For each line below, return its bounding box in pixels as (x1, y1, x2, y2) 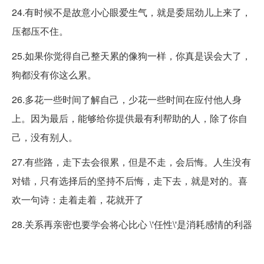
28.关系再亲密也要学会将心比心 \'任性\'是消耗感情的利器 (12, 217, 252, 232)
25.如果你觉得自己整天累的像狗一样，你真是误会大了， (12, 49, 251, 63)
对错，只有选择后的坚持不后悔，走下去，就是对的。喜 (12, 174, 247, 188)
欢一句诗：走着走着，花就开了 (12, 193, 144, 207)
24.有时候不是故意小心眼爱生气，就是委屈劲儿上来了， (12, 5, 251, 19)
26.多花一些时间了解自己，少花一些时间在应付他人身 (12, 93, 242, 107)
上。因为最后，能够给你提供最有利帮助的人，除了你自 (12, 111, 247, 126)
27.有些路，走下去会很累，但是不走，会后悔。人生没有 (12, 155, 251, 169)
